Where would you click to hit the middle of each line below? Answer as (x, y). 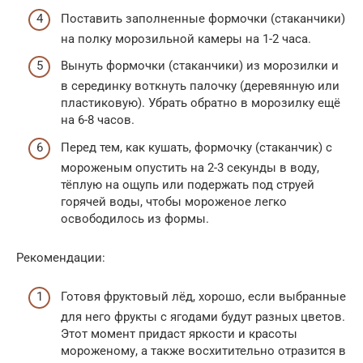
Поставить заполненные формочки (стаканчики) (203, 18)
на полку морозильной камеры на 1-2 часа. (186, 38)
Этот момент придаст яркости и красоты (179, 334)
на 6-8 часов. (98, 120)
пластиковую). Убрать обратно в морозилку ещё (201, 103)
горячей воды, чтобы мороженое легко (174, 201)
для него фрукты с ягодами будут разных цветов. (203, 317)
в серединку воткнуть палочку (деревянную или (200, 86)
